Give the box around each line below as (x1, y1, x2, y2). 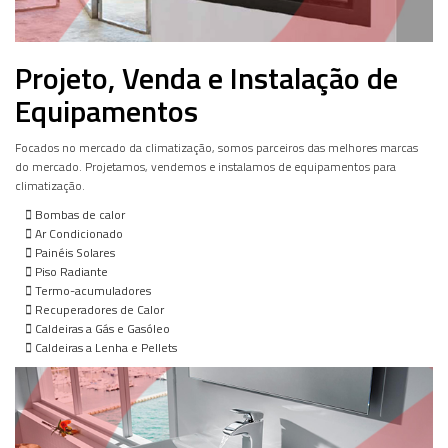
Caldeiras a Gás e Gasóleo (32, 318, 170, 338)
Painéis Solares (32, 242, 115, 262)
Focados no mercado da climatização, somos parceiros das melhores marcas (15, 137, 418, 157)
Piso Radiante (32, 261, 108, 281)
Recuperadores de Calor (32, 299, 164, 319)
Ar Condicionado (32, 223, 123, 243)
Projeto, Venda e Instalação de (15, 54, 398, 101)
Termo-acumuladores (32, 280, 151, 300)
